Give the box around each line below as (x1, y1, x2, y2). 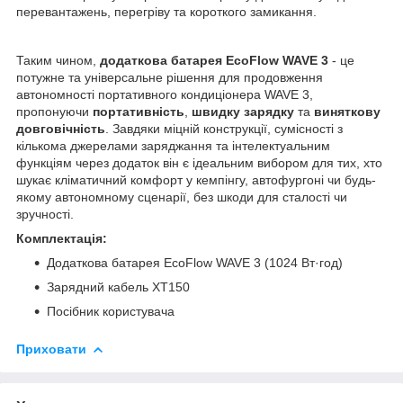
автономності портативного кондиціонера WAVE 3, (16, 86, 313, 102)
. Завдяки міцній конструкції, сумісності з (105, 121, 343, 136)
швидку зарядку (192, 103, 294, 119)
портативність (93, 103, 184, 119)
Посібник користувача (47, 303, 175, 318)
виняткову (314, 103, 381, 119)
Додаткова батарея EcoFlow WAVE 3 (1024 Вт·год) (47, 255, 343, 270)
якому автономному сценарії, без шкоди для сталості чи (16, 189, 347, 204)
